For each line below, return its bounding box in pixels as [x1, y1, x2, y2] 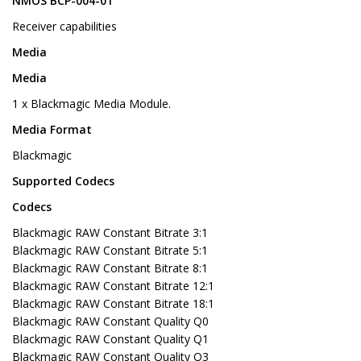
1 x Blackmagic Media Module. [12, 96, 171, 112]
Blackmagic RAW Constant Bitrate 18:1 [12, 296, 214, 312]
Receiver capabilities [12, 19, 117, 35]
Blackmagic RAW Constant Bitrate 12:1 [12, 278, 214, 294]
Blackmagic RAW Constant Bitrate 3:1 [12, 225, 208, 241]
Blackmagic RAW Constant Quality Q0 [12, 313, 209, 330]
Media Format [12, 122, 92, 138]
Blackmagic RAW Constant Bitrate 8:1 [12, 260, 208, 276]
